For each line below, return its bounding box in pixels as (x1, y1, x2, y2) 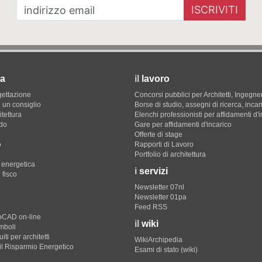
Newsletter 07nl (135, 183, 184, 191)
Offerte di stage (135, 130, 182, 139)
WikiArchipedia (135, 236, 182, 244)
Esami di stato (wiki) (135, 246, 198, 254)
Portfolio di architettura (135, 150, 206, 158)
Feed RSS (135, 203, 167, 211)
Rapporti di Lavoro (135, 140, 194, 149)
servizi (139, 166, 168, 176)
